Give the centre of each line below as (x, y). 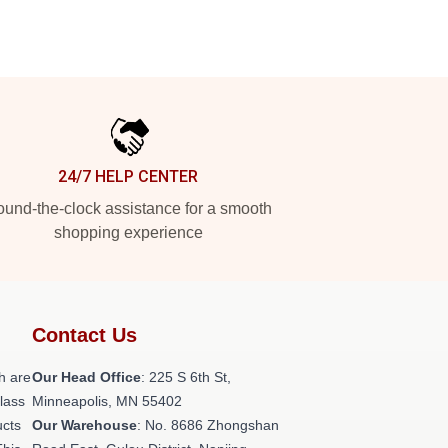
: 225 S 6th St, (186, 377)
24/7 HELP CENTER (128, 176)
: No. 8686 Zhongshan (208, 425)
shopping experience (128, 232)
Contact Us (84, 335)
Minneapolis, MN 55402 (107, 401)
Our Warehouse (84, 425)
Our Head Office (86, 377)
